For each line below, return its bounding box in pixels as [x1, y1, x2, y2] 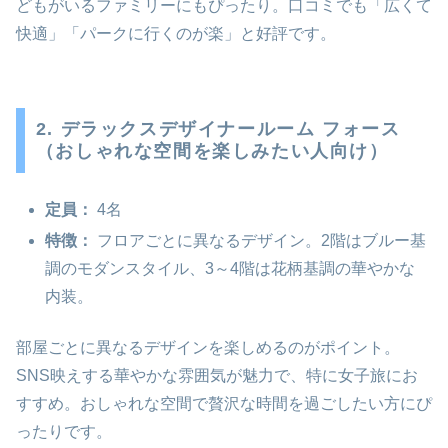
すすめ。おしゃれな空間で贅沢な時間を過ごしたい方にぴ [16, 394, 432, 412]
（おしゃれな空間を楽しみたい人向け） [35, 141, 389, 162]
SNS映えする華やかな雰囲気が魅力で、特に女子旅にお [16, 366, 418, 384]
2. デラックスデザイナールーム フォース [35, 119, 401, 140]
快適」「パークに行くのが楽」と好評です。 [16, 24, 336, 42]
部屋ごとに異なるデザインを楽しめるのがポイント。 [16, 338, 400, 356]
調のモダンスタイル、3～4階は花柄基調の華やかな [45, 260, 416, 278]
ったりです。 [16, 422, 112, 440]
